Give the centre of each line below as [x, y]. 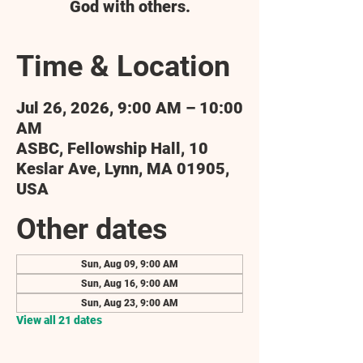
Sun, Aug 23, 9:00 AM [130, 303]
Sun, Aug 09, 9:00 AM [130, 264]
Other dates [92, 229]
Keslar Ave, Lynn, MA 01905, [123, 169]
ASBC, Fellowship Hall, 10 [112, 148]
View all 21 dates [59, 320]
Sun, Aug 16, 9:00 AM [130, 284]
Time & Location [123, 66]
